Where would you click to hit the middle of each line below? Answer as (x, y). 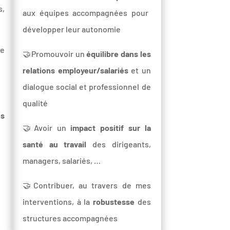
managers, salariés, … (62, 160)
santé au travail (55, 144)
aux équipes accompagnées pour (85, 12)
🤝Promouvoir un (55, 53)
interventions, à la (58, 201)
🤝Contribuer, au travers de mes (87, 185)
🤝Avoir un (47, 127)
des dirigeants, (119, 144)
